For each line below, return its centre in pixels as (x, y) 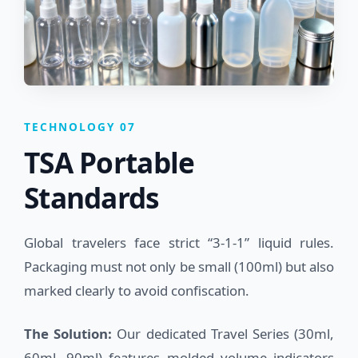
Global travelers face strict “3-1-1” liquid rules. (179, 242)
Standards (91, 197)
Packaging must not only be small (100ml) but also (179, 266)
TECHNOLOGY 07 (80, 126)
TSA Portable (109, 162)
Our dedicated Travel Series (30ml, (223, 333)
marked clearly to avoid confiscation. (137, 290)
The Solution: (68, 333)
